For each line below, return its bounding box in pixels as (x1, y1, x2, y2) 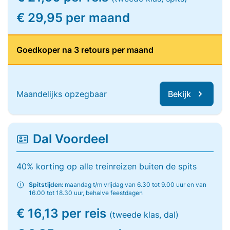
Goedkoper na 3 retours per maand (16, 45, 154, 55)
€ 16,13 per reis (16, 206, 109, 221)
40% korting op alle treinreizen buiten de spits (16, 161, 197, 171)
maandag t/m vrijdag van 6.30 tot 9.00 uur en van (63, 181, 206, 188)
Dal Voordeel (33, 131, 108, 146)
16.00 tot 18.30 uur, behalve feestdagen (29, 189, 143, 197)
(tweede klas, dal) (109, 209, 179, 220)
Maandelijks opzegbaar (16, 89, 107, 99)
